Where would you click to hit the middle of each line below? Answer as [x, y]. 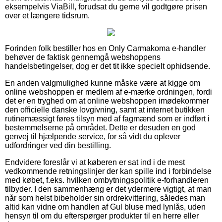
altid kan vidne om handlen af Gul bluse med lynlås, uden [105, 207]
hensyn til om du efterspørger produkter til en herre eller [102, 216]
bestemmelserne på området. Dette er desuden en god [100, 127]
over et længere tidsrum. [47, 15]
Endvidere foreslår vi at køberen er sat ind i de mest [95, 162]
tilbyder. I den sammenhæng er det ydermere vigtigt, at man [108, 189]
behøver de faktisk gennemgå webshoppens [83, 57]
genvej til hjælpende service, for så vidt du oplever [93, 136]
